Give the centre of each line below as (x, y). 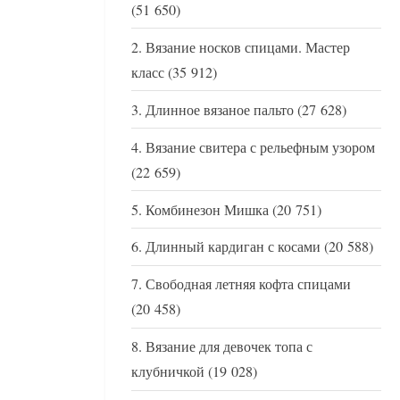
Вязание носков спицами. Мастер (248, 47)
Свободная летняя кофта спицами (248, 284)
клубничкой (168, 372)
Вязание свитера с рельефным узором (260, 147)
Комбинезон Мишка (207, 209)
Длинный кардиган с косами (233, 247)
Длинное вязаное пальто (220, 109)
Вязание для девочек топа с (229, 347)
